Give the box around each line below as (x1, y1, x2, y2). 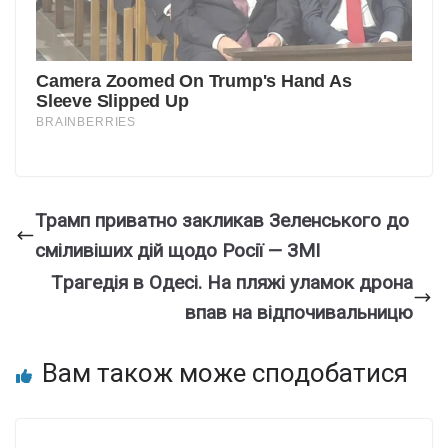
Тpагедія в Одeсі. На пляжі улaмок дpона (51, 270, 413, 294)
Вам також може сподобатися (42, 357, 408, 388)
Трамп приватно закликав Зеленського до (35, 208, 409, 232)
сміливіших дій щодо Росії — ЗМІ (35, 238, 320, 262)
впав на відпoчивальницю (185, 300, 413, 324)
